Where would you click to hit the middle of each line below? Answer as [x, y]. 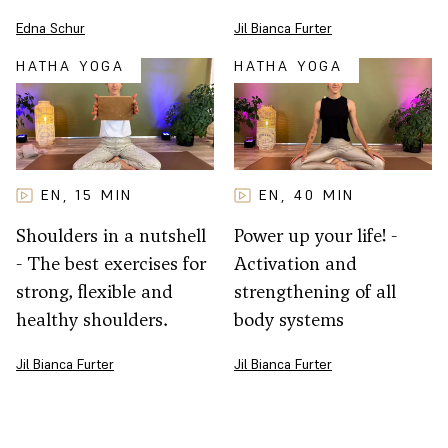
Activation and [295, 263]
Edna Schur [50, 28]
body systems [289, 319]
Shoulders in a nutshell [111, 235]
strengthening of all [315, 291]
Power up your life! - [315, 235]
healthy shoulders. [92, 319]
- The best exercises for [111, 263]
